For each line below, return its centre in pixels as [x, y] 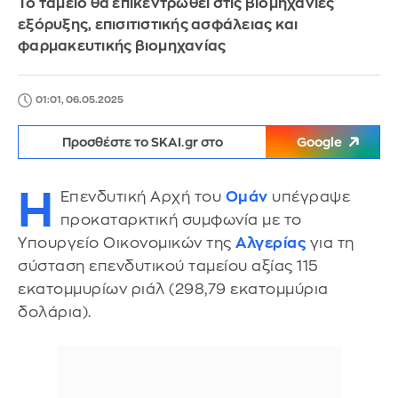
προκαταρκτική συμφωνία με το [181, 220]
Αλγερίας [271, 243]
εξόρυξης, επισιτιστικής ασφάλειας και [158, 25]
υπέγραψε [309, 197]
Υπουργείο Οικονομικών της [127, 243]
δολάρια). [55, 312]
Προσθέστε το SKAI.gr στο [142, 142]
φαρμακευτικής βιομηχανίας [122, 46]
